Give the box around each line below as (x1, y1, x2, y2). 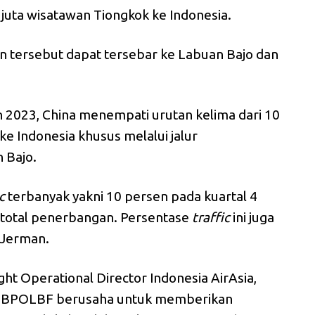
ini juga (230, 210, 275, 226)
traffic (192, 210, 231, 226)
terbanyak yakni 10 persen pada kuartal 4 (5, 188, 258, 205)
